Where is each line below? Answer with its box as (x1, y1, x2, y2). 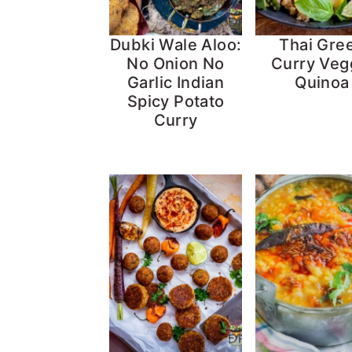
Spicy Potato (126, 91, 225, 111)
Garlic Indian (127, 72, 225, 92)
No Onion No (126, 53, 225, 73)
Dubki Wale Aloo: (109, 35, 242, 54)
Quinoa (295, 72, 350, 92)
